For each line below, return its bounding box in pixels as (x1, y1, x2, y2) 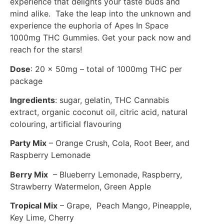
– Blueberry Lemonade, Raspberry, (48, 169, 182, 179)
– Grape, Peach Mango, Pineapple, (57, 200, 191, 211)
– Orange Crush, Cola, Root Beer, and (46, 138, 189, 148)
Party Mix (10, 138, 46, 148)
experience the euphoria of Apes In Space (10, 20, 168, 31)
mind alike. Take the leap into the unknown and (10, 8, 191, 19)
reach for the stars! (10, 44, 82, 55)
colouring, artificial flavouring (10, 119, 121, 129)
